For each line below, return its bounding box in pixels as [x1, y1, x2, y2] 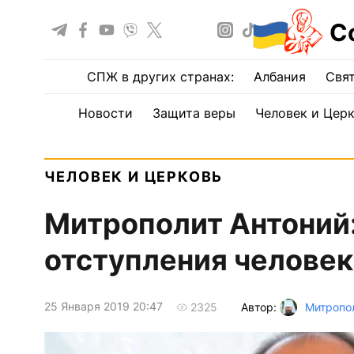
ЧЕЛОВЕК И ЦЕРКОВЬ [43, 168, 224, 185]
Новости [77, 105, 133, 121]
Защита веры [152, 105, 235, 121]
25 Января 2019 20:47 [43, 299, 163, 314]
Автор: [240, 299, 280, 314]
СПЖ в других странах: [87, 69, 234, 85]
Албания [254, 69, 306, 85]
